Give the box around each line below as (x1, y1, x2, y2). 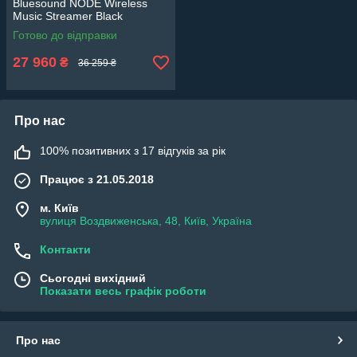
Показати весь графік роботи (40, 284, 206, 298)
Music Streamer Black (13, 10, 123, 23)
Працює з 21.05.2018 (40, 173, 154, 186)
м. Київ (40, 202, 79, 215)
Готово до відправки (13, 29, 117, 42)
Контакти (40, 243, 91, 257)
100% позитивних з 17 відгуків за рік (40, 144, 226, 158)
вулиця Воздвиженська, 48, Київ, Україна (40, 214, 252, 228)
